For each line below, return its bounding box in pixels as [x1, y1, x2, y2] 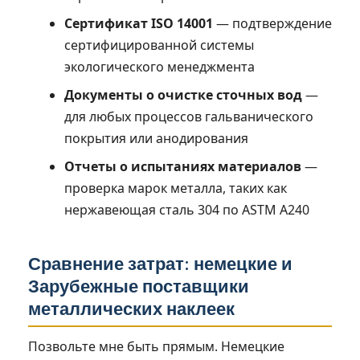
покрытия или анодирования [63, 129, 248, 147]
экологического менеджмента [63, 57, 255, 76]
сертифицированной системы [63, 35, 254, 54]
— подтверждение [212, 14, 332, 32]
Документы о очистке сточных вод [63, 85, 302, 104]
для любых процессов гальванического [63, 107, 313, 125]
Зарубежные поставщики [28, 275, 249, 297]
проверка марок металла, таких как [63, 178, 287, 197]
